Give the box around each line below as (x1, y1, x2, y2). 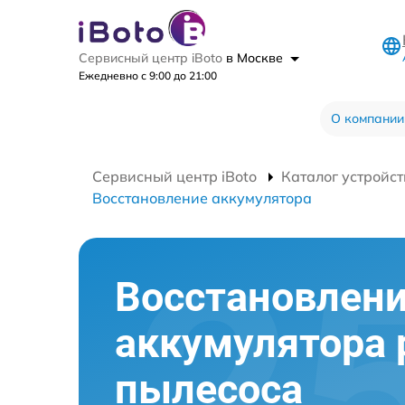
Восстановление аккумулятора (92, 189, 312, 208)
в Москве (226, 50, 287, 67)
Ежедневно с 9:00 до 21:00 (79, 69, 217, 83)
